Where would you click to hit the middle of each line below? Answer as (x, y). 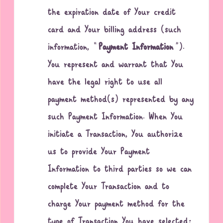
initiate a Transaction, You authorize (115, 135)
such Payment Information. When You (115, 117)
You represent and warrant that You (116, 65)
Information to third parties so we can (120, 170)
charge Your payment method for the (116, 205)
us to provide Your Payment (99, 152)
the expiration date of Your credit (112, 13)
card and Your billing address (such (115, 30)
